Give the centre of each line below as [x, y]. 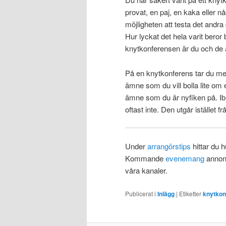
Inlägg [166, 193]
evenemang [186, 158]
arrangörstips [169, 146]
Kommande [145, 158]
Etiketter [190, 193]
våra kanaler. [146, 171]
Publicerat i [140, 193]
